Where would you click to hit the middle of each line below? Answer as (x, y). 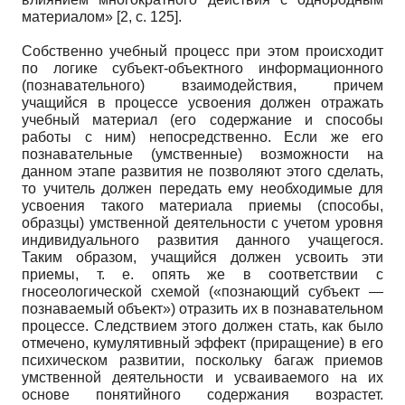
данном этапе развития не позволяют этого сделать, (202, 171)
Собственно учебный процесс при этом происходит (202, 51)
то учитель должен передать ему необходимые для (202, 188)
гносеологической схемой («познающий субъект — (202, 291)
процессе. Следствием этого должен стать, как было (202, 325)
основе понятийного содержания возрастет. (202, 394)
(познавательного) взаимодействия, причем (202, 85)
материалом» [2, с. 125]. (102, 16)
